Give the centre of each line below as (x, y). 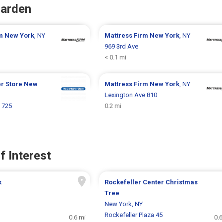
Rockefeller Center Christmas (151, 182)
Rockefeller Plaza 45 (133, 215)
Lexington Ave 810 (131, 95)
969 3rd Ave (121, 46)
